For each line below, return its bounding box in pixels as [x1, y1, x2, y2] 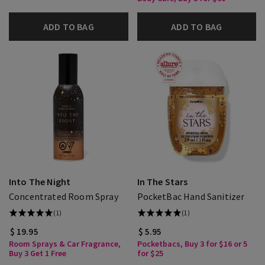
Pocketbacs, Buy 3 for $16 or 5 [137, 238, 247, 249]
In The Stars [137, 176, 188, 188]
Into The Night [9, 176, 71, 188]
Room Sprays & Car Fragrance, [9, 238, 121, 249]
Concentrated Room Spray [9, 190, 118, 202]
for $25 [137, 248, 163, 258]
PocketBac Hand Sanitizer [137, 190, 245, 202]
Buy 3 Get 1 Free [9, 248, 66, 258]
